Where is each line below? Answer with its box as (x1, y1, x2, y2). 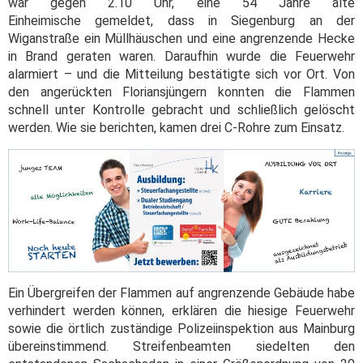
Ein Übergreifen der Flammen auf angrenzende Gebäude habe (8, 285, 355, 301)
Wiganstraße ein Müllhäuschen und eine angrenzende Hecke (8, 30, 355, 46)
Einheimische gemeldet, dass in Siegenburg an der (8, 12, 355, 28)
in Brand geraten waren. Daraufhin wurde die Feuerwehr (8, 48, 355, 64)
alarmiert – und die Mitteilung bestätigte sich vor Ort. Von (8, 66, 355, 82)
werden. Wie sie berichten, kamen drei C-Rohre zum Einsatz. (8, 119, 344, 135)
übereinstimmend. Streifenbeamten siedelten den (8, 339, 355, 355)
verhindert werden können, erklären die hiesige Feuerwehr (8, 303, 355, 319)
